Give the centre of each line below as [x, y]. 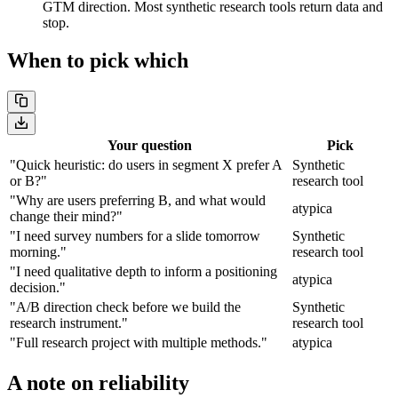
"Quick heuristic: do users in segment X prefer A [146, 165]
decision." [38, 288]
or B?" [28, 181]
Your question [149, 146]
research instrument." [69, 323]
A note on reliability [98, 383]
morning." [38, 252]
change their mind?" [66, 217]
